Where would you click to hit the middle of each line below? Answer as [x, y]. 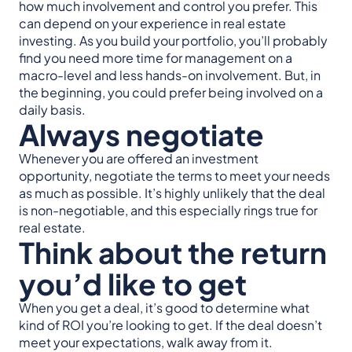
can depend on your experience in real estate [152, 24]
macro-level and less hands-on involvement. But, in [170, 75]
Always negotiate [141, 134]
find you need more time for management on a [156, 58]
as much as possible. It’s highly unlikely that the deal [172, 193]
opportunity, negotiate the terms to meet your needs [174, 176]
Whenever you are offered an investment [139, 159]
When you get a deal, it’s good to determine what [164, 308]
